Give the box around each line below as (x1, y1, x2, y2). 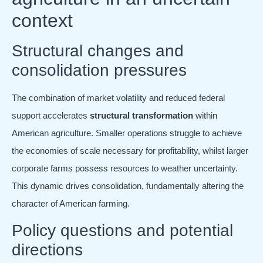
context (12, 10, 73, 32)
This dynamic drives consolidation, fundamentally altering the (12, 181, 244, 191)
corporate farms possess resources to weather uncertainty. (12, 163, 238, 174)
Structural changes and (12, 42, 184, 60)
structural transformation (90, 110, 193, 121)
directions (12, 241, 83, 259)
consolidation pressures (12, 61, 187, 80)
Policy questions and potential (12, 221, 233, 240)
